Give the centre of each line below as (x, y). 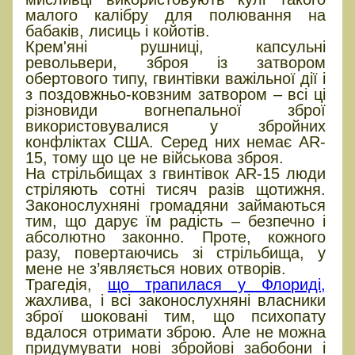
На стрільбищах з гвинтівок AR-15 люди (176, 173)
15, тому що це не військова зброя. (155, 157)
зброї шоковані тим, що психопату (176, 316)
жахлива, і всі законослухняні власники (176, 300)
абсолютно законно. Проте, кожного (176, 237)
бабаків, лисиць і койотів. (118, 31)
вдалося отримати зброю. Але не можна (176, 332)
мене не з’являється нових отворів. (156, 268)
